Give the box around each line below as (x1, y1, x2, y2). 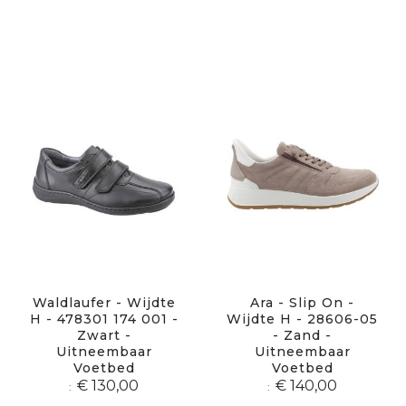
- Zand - (273, 326, 332, 343)
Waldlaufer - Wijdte (32, 294, 176, 311)
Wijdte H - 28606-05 (227, 310, 378, 327)
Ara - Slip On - (250, 294, 354, 311)
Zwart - (76, 326, 131, 343)
